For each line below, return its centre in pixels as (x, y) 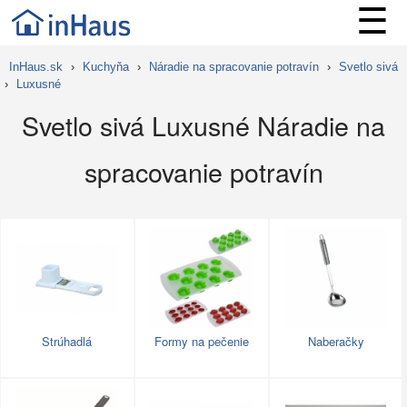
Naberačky (336, 342)
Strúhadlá (67, 342)
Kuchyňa (106, 67)
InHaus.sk (36, 67)
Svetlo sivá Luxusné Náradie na (203, 125)
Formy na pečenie (201, 342)
